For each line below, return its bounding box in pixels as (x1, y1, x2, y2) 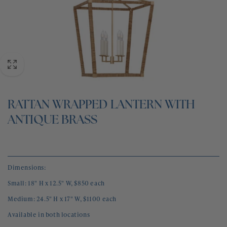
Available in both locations (8, 210, 90, 219)
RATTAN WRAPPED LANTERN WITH (8, 99, 195, 111)
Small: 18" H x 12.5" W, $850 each (8, 179, 105, 187)
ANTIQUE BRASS (8, 115, 97, 127)
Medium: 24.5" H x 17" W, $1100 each (8, 195, 117, 203)
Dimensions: (8, 163, 46, 172)
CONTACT (7, 24, 45, 32)
